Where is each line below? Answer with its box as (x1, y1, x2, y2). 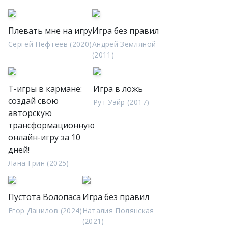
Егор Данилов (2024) (8, 206, 82, 215)
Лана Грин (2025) (8, 158, 69, 168)
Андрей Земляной (92, 39, 156, 49)
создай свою (8, 95, 59, 106)
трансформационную (8, 120, 95, 131)
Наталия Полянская (82, 206, 154, 215)
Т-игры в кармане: (8, 83, 82, 94)
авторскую (8, 107, 52, 119)
